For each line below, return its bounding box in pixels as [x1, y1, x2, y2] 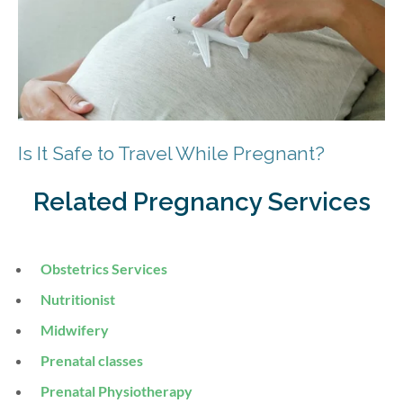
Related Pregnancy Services [32, 187, 371, 218]
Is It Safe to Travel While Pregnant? [18, 142, 325, 166]
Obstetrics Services [40, 260, 167, 278]
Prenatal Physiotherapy [40, 382, 193, 400]
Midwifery [40, 321, 109, 339]
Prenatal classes [40, 352, 143, 370]
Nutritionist [40, 291, 115, 309]
